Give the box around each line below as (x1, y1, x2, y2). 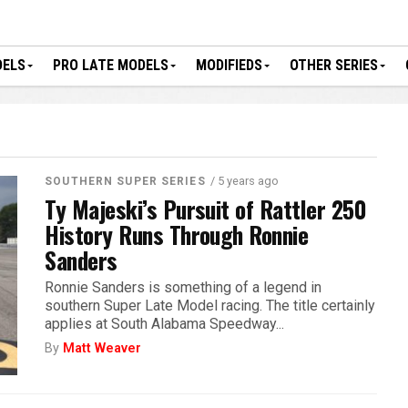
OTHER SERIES (290, 56, 378, 74)
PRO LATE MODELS (53, 56, 168, 74)
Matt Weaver (63, 341, 142, 356)
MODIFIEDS (196, 56, 262, 74)
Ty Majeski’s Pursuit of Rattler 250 (45, 191, 367, 226)
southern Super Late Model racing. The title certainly (45, 297, 376, 314)
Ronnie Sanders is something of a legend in (45, 279, 322, 296)
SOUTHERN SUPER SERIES (45, 175, 206, 188)
